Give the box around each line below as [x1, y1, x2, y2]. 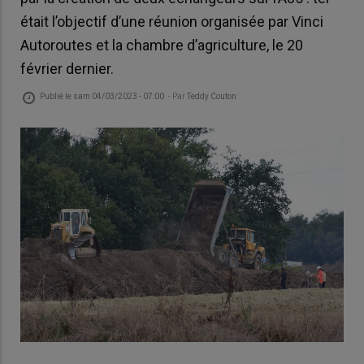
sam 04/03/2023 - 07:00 [73, 91, 164, 101]
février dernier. [20, 60, 114, 78]
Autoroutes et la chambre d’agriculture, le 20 [20, 37, 303, 54]
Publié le [40, 91, 73, 101]
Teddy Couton [187, 91, 236, 101]
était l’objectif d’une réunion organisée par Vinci [20, 13, 323, 31]
